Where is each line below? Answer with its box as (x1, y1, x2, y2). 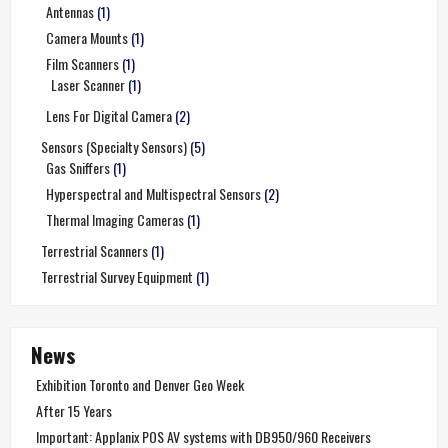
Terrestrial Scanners (41, 239, 148, 261)
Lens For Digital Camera (46, 104, 172, 126)
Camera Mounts (46, 26, 128, 48)
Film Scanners (46, 52, 119, 74)
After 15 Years (36, 399, 112, 421)
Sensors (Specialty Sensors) (41, 135, 187, 157)
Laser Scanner (51, 73, 125, 95)
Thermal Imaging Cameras (46, 208, 184, 230)
